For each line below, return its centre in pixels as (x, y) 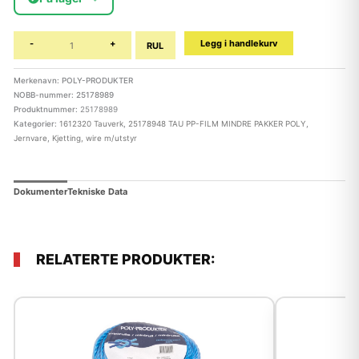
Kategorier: (36, 123)
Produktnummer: (46, 109)
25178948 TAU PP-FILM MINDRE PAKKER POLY (217, 123)
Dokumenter (40, 192)
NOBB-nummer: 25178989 (63, 94)
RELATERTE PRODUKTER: (125, 259)
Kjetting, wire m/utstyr (94, 137)
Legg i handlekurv (238, 44)
